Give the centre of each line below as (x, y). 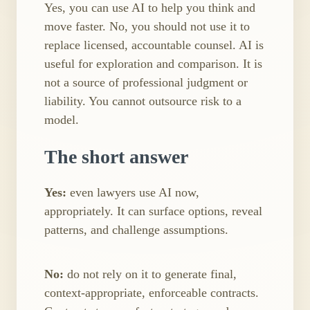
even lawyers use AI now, (133, 192)
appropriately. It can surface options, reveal (153, 211)
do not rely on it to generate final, (150, 274)
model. (62, 120)
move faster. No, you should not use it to (147, 27)
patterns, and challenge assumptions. (136, 229)
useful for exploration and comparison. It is (153, 64)
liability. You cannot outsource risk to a (143, 101)
